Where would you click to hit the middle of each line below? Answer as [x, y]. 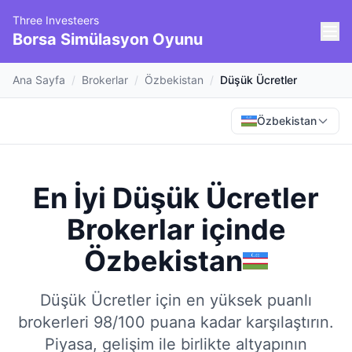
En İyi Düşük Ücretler [176, 198]
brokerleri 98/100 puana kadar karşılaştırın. [176, 322]
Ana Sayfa [39, 80]
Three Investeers [56, 20]
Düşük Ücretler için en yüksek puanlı [176, 300]
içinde [240, 229]
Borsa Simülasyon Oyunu [108, 39]
